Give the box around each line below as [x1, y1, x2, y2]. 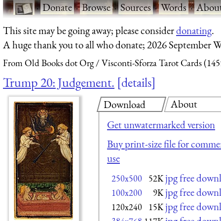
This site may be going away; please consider [3, 23, 176, 37]
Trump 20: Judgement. [3, 74, 114, 91]
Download [104, 97, 146, 111]
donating [176, 23, 212, 37]
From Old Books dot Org [3, 57, 94, 70]
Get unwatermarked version [107, 117, 215, 131]
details [121, 74, 151, 91]
